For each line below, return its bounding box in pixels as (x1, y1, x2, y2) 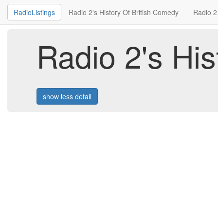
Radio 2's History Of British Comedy (69, 7, 179, 17)
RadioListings (14, 7, 55, 17)
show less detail (43, 91, 91, 101)
